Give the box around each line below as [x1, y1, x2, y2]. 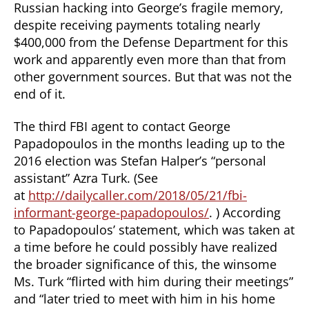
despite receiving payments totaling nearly [14, 16, 260, 33]
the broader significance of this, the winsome [14, 256, 277, 272]
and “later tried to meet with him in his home [14, 290, 275, 307]
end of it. [14, 85, 66, 102]
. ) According [209, 204, 281, 221]
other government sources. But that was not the [14, 68, 292, 85]
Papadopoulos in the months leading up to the [14, 135, 285, 152]
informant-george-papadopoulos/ [14, 204, 209, 221]
